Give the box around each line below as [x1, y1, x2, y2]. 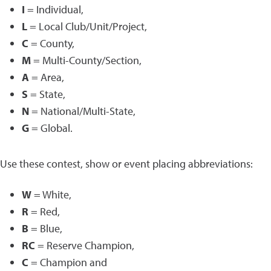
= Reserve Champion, [35, 238, 134, 252]
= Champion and [28, 255, 107, 269]
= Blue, [28, 221, 62, 235]
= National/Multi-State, [29, 104, 135, 118]
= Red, [28, 204, 60, 218]
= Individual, [25, 2, 83, 16]
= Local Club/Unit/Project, [27, 19, 147, 33]
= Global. [29, 121, 73, 135]
